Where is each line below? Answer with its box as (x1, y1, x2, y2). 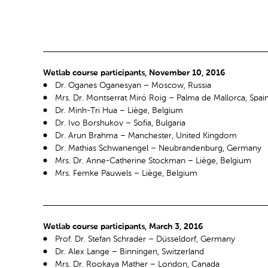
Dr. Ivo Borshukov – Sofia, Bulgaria (55, 118, 185, 127)
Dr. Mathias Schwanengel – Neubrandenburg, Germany (55, 144, 261, 153)
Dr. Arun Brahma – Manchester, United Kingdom (55, 131, 237, 140)
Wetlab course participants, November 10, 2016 (43, 68, 225, 77)
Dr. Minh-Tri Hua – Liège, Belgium (55, 106, 183, 115)
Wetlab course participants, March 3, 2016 (43, 223, 203, 232)
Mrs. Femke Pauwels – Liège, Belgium (55, 169, 197, 178)
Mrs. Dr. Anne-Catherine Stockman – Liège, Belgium (55, 156, 251, 165)
